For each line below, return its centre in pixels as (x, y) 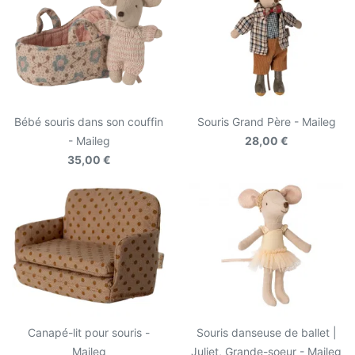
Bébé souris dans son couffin (89, 121)
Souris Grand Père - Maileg (266, 121)
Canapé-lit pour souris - (89, 332)
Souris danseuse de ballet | (266, 332)
